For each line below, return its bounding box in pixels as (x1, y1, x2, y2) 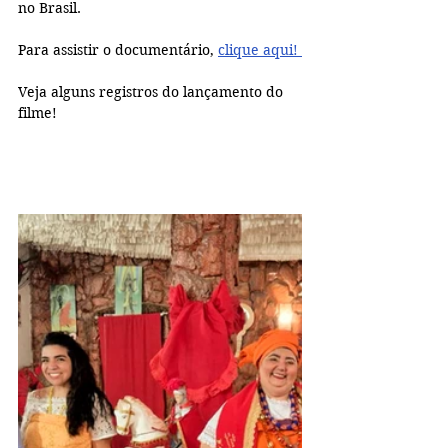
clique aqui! (218, 41, 302, 60)
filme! (18, 104, 57, 123)
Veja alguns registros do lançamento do (18, 83, 287, 102)
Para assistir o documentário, (18, 41, 218, 60)
